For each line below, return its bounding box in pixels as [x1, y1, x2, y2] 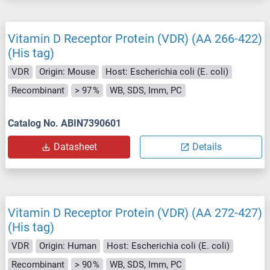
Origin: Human [39, 240, 96, 252]
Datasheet [53, 141, 97, 153]
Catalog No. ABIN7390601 [8, 118, 121, 130]
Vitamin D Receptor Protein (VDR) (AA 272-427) [8, 206, 262, 221]
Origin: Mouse [39, 66, 95, 78]
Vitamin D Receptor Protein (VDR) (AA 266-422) [8, 31, 262, 46]
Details [192, 141, 222, 153]
